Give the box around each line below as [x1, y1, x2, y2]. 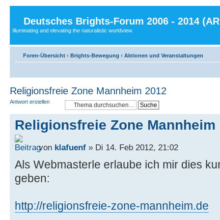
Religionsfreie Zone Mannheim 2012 [10, 85, 166, 96]
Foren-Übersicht [23, 52, 65, 58]
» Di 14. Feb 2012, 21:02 [86, 142, 178, 152]
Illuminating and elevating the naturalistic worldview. [12, 27, 133, 33]
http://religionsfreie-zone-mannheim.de [15, 199, 209, 212]
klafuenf [55, 142, 86, 152]
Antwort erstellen [10, 98, 50, 105]
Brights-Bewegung [70, 52, 119, 58]
